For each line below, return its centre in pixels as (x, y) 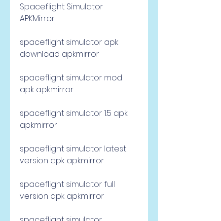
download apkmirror (59, 54)
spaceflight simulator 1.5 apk (74, 113)
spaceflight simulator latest (73, 149)
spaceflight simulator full (67, 184)
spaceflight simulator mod (71, 78)
